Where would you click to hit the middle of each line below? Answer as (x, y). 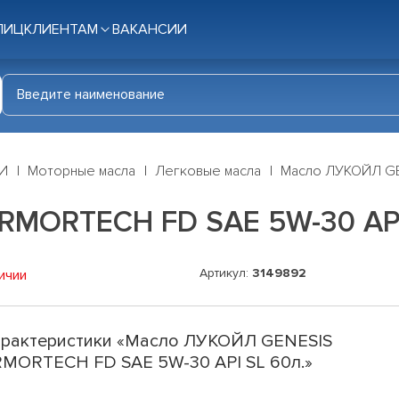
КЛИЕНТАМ (61, 29)
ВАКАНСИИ (150, 29)
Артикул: (226, 273)
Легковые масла (208, 171)
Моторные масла (81, 171)
